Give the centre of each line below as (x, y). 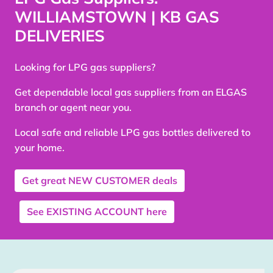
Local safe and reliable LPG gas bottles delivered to (133, 133)
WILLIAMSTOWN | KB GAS (117, 17)
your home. (40, 148)
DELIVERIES (60, 36)
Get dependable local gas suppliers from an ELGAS (131, 92)
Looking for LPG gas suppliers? (85, 67)
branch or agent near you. (73, 108)
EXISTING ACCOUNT (95, 211)
